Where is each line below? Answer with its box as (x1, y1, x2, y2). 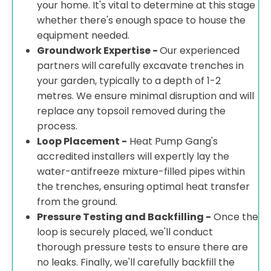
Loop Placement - (37, 134, 127, 148)
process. (37, 119, 80, 133)
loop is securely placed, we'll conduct (37, 225, 213, 239)
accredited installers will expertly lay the (37, 149, 229, 163)
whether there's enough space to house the (37, 13, 246, 27)
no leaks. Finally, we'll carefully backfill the (37, 255, 235, 269)
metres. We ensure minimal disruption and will (37, 89, 254, 103)
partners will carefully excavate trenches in (37, 59, 244, 73)
